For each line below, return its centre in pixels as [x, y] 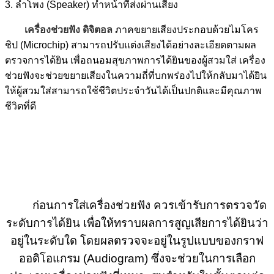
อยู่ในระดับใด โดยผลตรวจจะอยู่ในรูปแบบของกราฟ [137, 240]
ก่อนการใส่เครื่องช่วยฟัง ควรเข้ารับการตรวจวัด [149, 205]
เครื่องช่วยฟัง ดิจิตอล [68, 29]
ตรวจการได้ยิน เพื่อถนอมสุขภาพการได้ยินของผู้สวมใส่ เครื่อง [135, 60]
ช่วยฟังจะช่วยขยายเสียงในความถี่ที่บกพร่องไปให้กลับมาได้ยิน [136, 75]
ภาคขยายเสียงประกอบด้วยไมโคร [186, 29]
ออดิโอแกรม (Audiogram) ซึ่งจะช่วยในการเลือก [137, 258]
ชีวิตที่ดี [20, 106]
